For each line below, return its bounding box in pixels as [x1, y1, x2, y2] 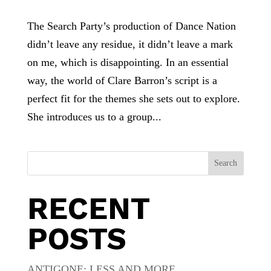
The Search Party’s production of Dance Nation [27, 20, 236, 33]
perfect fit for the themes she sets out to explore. [27, 93, 240, 105]
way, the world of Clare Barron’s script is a [27, 74, 217, 87]
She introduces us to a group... [27, 111, 162, 123]
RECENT [27, 191, 149, 227]
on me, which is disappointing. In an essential [27, 56, 229, 69]
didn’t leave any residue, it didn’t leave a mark [27, 38, 233, 51]
